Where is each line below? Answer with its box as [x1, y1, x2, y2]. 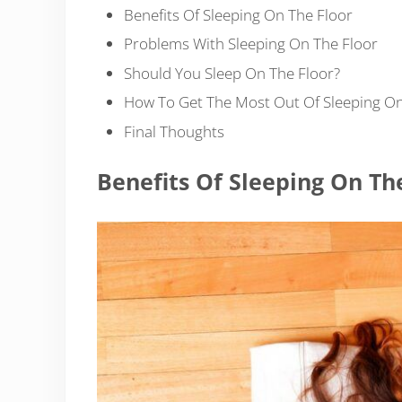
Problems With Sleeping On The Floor [123, 33, 378, 55]
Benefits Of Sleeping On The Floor [123, 4, 353, 25]
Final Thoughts [123, 120, 224, 142]
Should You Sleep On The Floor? [123, 62, 340, 83]
